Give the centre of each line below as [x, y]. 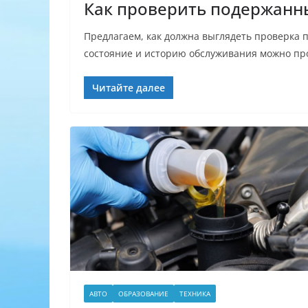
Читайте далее [129, 87]
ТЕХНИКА [195, 294]
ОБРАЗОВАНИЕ [143, 294]
